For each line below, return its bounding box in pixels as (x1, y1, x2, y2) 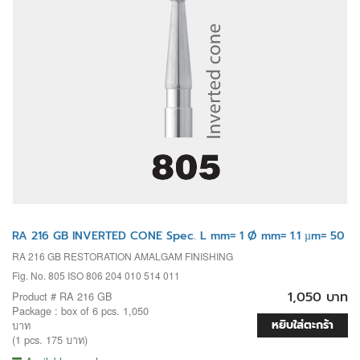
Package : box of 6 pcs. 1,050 (12, 302, 149, 318)
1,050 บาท (288, 287, 348, 307)
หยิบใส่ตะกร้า (272, 316, 333, 333)
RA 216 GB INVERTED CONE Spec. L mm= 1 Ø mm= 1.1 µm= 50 (12, 227, 345, 244)
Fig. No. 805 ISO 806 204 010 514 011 (12, 268, 180, 282)
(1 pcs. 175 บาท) (12, 331, 88, 347)
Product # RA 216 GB (12, 288, 112, 304)
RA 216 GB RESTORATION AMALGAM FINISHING (12, 248, 233, 263)
